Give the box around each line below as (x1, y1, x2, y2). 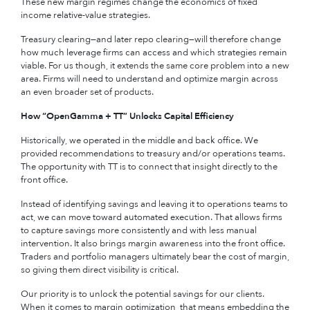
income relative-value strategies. (21, 9, 150, 21)
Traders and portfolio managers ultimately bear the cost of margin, (21, 250, 289, 263)
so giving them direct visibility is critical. (21, 264, 179, 276)
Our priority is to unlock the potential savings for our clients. (21, 288, 264, 300)
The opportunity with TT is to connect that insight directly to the (21, 161, 277, 173)
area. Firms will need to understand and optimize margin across (21, 73, 278, 85)
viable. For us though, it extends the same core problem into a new (21, 60, 289, 72)
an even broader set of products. (21, 86, 154, 98)
